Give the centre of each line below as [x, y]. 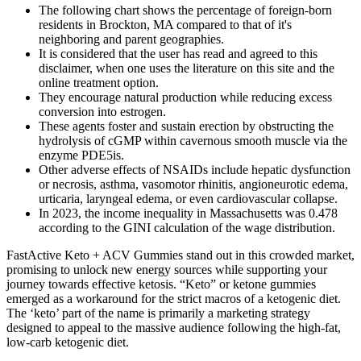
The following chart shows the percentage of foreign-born [185, 10]
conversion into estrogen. [102, 111]
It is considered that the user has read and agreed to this [178, 53]
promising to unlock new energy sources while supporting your [167, 269]
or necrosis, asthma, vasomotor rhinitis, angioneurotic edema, [193, 184]
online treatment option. [99, 82]
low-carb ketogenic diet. [68, 342]
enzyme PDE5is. [81, 155]
